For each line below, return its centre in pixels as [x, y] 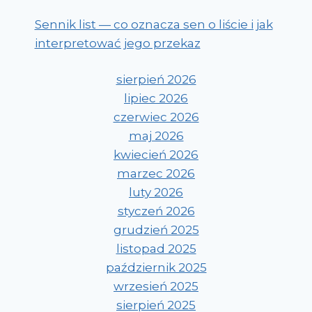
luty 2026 [156, 193]
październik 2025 [156, 268]
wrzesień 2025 [156, 287]
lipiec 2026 [156, 99]
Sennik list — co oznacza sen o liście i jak [154, 24]
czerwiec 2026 [156, 117]
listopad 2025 [156, 249]
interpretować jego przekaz [117, 43]
